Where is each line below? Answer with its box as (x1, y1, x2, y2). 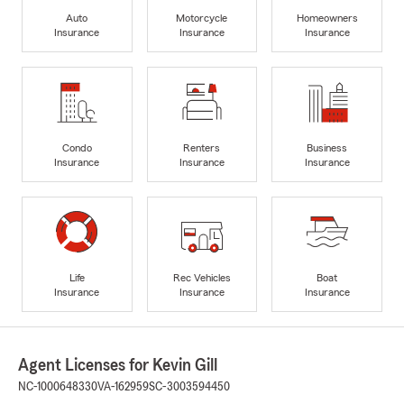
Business (307, 142, 348, 153)
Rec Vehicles (172, 271, 231, 283)
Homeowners (296, 12, 358, 23)
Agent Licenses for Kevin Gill (18, 356, 217, 375)
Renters (183, 142, 221, 153)
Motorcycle (176, 12, 228, 23)
